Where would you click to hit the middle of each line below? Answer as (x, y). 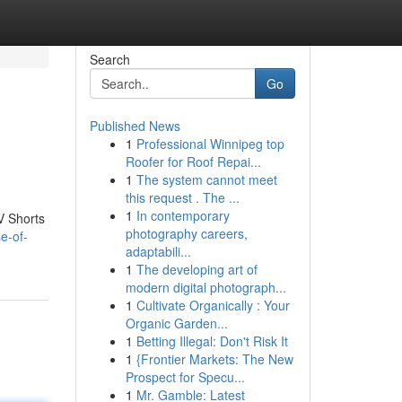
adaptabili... (158, 251)
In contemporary (183, 215)
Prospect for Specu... (185, 377)
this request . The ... (182, 197)
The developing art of (197, 269)
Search (109, 59)
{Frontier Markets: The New (214, 359)
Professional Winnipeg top (210, 144)
